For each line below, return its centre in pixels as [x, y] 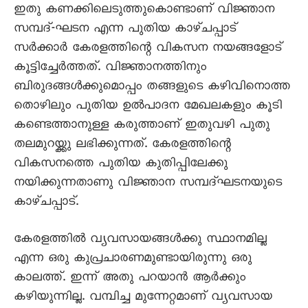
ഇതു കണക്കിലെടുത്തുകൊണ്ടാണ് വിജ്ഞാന [144, 11]
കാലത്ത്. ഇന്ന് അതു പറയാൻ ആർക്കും [130, 279]
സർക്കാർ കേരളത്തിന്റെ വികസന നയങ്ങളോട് [148, 49]
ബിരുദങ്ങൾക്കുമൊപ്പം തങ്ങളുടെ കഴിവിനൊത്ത [152, 88]
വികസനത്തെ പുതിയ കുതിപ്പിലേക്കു [121, 165]
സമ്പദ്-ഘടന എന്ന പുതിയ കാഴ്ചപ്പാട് [125, 30]
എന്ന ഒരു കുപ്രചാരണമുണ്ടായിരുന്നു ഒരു [133, 260]
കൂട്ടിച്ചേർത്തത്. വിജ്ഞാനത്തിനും [110, 69]
